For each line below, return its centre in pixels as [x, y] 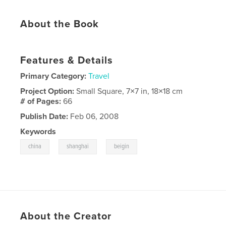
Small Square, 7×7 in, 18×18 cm [130, 92]
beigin [122, 147]
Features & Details [67, 61]
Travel [99, 76]
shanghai [78, 147]
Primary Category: [53, 76]
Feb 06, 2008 [94, 117]
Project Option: [48, 92]
